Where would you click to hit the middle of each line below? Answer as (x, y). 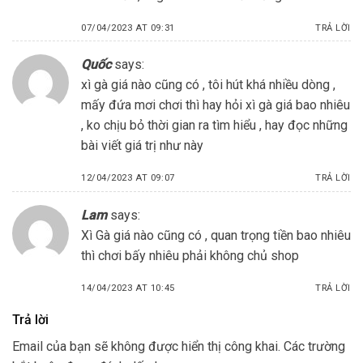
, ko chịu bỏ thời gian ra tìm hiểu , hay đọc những (214, 126)
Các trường (314, 347)
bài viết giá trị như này (142, 146)
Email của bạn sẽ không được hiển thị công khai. (146, 347)
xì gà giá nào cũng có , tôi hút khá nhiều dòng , (208, 85)
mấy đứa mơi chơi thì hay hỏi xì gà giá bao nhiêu (216, 105)
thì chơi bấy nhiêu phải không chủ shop (190, 255)
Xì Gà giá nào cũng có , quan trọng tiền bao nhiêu (216, 235)
